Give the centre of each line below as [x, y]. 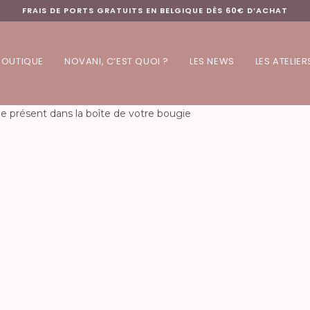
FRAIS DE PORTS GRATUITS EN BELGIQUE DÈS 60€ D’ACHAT [155, 10]
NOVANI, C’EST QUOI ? [117, 61]
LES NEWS [212, 61]
